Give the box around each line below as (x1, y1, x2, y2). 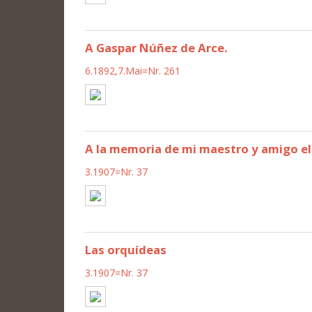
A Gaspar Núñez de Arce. (85, 39, 228, 56)
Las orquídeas (85, 241, 166, 258)
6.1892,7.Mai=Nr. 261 (85, 63, 180, 77)
